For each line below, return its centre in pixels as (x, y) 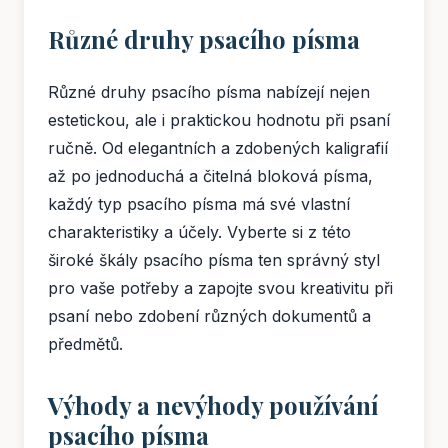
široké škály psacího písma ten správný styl (214, 260)
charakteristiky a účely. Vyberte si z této (199, 232)
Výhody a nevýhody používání (213, 405)
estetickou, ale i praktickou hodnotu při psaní (219, 120)
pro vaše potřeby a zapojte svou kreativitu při (220, 288)
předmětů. (85, 344)
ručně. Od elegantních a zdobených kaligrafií (218, 148)
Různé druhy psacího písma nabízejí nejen (209, 92)
